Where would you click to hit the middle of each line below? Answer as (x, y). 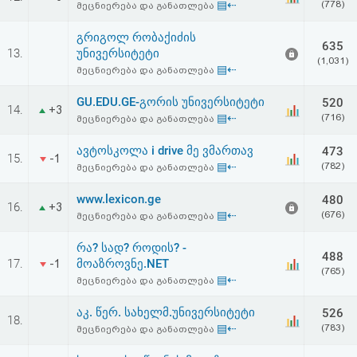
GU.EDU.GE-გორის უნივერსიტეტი (171, 102)
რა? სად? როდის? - (131, 248)
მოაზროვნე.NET (123, 264)
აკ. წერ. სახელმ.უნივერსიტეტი (166, 312)
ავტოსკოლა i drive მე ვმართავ (165, 151)
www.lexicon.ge (119, 199)
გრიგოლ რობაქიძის (136, 37)
